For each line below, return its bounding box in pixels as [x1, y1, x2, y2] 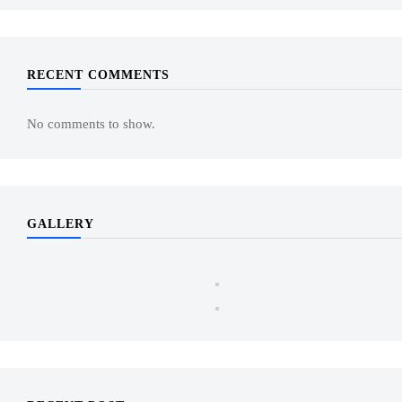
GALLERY [27, 217, 94, 231]
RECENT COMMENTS [27, 68, 170, 82]
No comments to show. [27, 117, 155, 131]
